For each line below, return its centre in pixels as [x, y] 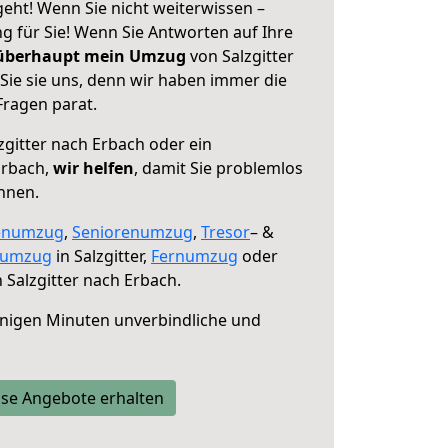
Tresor [225, 232]
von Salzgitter [240, 56]
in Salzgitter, [101, 256]
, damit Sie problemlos [218, 168]
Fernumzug [194, 256]
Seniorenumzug [132, 232]
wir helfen [93, 168]
